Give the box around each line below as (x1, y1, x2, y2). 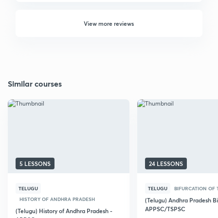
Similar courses (8, 78, 62, 89)
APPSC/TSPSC (145, 204, 185, 213)
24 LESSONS (149, 159, 183, 167)
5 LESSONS (19, 159, 51, 167)
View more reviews (84, 19, 134, 27)
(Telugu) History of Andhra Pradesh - (16, 206, 112, 215)
